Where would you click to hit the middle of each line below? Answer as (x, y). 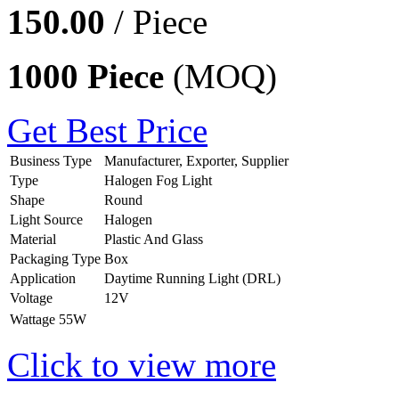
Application (43, 278)
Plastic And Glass (154, 239)
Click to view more (142, 364)
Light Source (46, 219)
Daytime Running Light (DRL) (192, 278)
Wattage (33, 319)
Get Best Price (107, 130)
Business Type (51, 160)
